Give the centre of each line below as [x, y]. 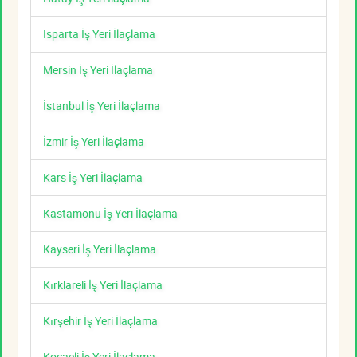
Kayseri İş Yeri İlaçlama [100, 249]
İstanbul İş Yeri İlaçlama [102, 106]
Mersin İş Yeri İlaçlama [98, 70]
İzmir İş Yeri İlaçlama [94, 142]
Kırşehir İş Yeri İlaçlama [100, 321]
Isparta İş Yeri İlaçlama [99, 34]
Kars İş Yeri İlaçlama [93, 178]
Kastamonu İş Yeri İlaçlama [110, 214]
